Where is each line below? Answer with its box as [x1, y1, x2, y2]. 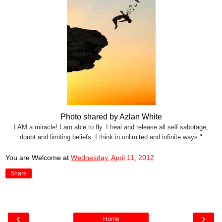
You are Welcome [5, 154, 61, 162]
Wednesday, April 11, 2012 [71, 154, 154, 162]
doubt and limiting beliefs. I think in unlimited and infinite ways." [20, 133, 202, 141]
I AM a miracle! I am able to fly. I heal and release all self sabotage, [14, 123, 208, 131]
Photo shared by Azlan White [60, 112, 162, 121]
